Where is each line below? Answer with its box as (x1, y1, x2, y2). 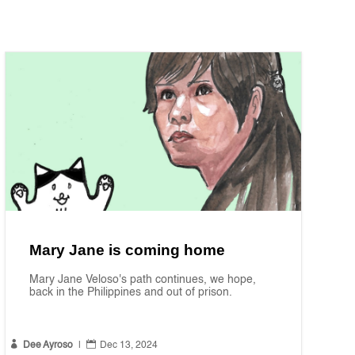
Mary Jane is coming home (29, 242, 225, 259)
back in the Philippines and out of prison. (29, 287, 232, 299)
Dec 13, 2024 (99, 341, 158, 351)
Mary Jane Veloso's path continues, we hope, (29, 274, 256, 286)
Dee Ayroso (22, 341, 73, 351)
